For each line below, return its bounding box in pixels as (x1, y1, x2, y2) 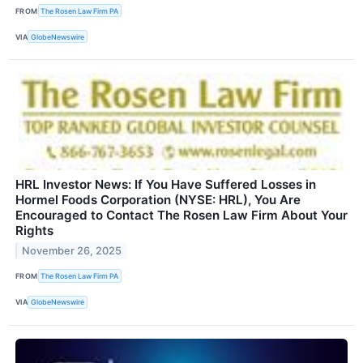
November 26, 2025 (22, 245, 122, 258)
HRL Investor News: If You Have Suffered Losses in (15, 177, 316, 193)
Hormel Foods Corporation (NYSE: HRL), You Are (15, 192, 301, 208)
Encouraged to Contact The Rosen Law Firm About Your (15, 207, 348, 224)
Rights (15, 223, 53, 239)
